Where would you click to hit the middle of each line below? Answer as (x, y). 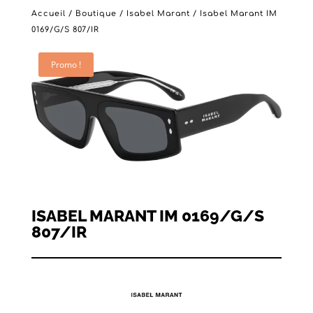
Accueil (48, 14)
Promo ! (66, 65)
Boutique (96, 14)
